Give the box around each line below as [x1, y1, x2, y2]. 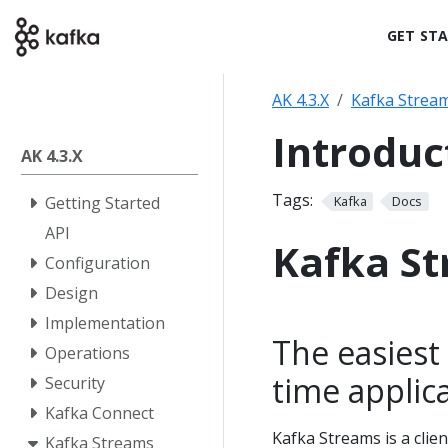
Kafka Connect [45, 402, 154, 424]
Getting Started [45, 192, 160, 214]
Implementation [45, 312, 165, 334]
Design [45, 282, 98, 304]
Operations [45, 342, 130, 364]
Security [45, 372, 105, 394]
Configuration [45, 252, 150, 274]
